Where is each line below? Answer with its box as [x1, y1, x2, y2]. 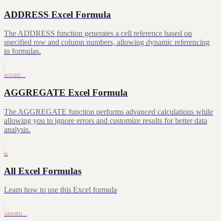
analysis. [4, 125, 31, 134]
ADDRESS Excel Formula [4, 9, 111, 20]
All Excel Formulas [4, 165, 81, 176]
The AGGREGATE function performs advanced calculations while [4, 107, 213, 116]
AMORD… [4, 211, 27, 217]
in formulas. [4, 47, 41, 56]
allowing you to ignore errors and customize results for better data [4, 116, 207, 125]
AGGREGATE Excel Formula [4, 87, 128, 98]
